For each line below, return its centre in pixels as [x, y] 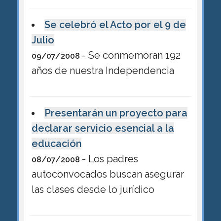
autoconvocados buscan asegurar [108, 174]
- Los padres [110, 159]
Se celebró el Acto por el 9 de [115, 25]
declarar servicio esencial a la [103, 129]
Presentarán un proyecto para [116, 113]
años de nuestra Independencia [103, 71]
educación [56, 144]
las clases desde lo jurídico [93, 190]
